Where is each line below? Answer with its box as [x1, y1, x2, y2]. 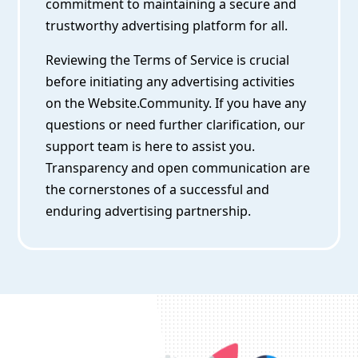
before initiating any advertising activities [46, 73, 296, 91]
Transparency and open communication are [46, 159, 311, 177]
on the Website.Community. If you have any [46, 94, 307, 113]
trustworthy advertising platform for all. [46, 17, 288, 35]
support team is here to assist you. [46, 137, 256, 156]
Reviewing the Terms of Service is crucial [46, 51, 290, 70]
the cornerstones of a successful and [46, 181, 270, 199]
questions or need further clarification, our [46, 116, 306, 134]
